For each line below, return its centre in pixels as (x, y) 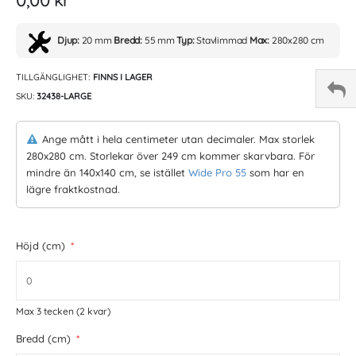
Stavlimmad (222, 41)
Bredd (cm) (43, 339)
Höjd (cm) (41, 246)
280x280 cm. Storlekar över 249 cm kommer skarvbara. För (170, 156)
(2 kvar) (93, 311)
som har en (275, 173)
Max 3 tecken (46, 311)
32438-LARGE (64, 97)
